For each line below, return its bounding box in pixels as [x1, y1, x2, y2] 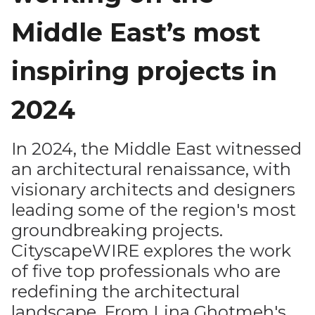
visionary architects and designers [11, 179, 295, 200]
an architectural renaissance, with [11, 159, 291, 179]
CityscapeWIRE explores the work [11, 240, 291, 261]
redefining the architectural [11, 281, 240, 302]
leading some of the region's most [11, 200, 296, 220]
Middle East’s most [11, 17, 260, 48]
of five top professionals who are [11, 261, 281, 281]
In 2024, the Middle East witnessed [11, 139, 302, 159]
